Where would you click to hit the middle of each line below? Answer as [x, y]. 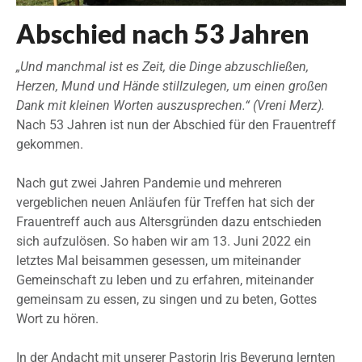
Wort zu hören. [57, 319]
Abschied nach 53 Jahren [163, 34]
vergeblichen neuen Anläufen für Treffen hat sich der [165, 203]
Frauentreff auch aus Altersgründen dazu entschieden [169, 222]
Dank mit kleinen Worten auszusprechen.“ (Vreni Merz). [170, 106]
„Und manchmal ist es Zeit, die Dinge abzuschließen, [162, 67]
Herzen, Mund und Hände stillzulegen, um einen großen [172, 86]
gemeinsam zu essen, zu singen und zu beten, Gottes [166, 300]
